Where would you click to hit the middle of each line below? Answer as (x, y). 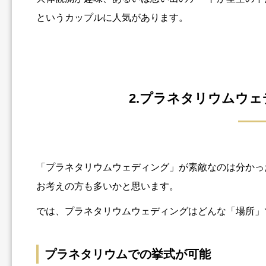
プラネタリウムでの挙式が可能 (128, 254)
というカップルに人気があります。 (113, 18)
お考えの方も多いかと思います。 (108, 186)
